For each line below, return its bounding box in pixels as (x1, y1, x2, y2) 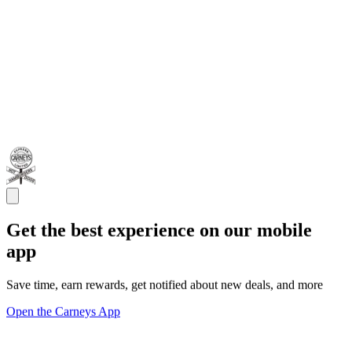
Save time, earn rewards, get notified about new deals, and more (6, 277, 323, 291)
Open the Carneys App (6, 304, 120, 318)
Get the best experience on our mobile (6, 219, 312, 240)
